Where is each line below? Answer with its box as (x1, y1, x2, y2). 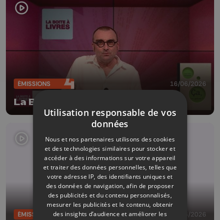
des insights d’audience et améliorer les (53, 209, 167, 218)
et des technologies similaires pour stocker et (45, 144, 175, 153)
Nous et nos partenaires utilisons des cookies (45, 135, 175, 143)
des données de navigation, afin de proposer (46, 181, 174, 190)
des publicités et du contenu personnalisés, (48, 191, 172, 199)
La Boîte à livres (14, 97, 97, 108)
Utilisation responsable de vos (43, 106, 177, 118)
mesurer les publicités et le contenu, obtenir (47, 200, 173, 209)
